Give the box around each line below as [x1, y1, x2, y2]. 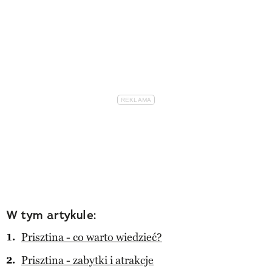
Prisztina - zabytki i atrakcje [21, 253, 154, 267]
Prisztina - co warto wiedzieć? [21, 230, 162, 244]
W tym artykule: [6, 206, 97, 223]
